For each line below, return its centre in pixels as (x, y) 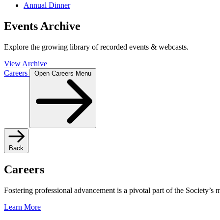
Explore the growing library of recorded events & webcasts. (96, 47)
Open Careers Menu (63, 74)
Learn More (22, 207)
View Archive (26, 64)
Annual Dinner (47, 5)
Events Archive (42, 26)
